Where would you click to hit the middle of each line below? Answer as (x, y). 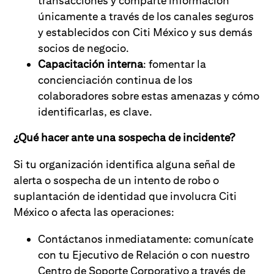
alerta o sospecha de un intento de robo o (117, 180)
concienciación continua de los (116, 80)
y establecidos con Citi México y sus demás (146, 32)
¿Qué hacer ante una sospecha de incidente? (124, 137)
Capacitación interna (91, 64)
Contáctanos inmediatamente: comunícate (146, 239)
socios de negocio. (84, 48)
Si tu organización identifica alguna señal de (124, 164)
